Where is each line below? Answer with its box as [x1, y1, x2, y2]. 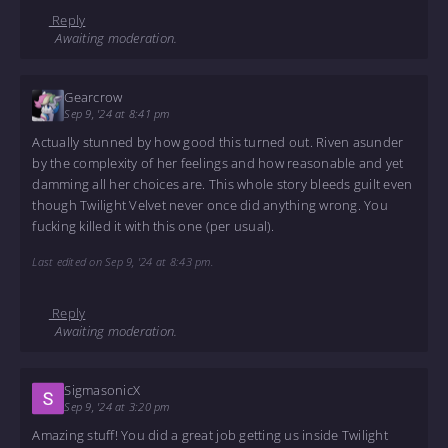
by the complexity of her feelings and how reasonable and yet [32, 154, 404, 173]
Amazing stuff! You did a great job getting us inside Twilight [32, 426, 388, 445]
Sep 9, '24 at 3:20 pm [64, 398, 170, 414]
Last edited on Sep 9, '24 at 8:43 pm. [32, 254, 214, 270]
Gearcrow [64, 87, 123, 106]
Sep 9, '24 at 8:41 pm [64, 105, 170, 121]
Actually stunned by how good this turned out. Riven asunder [32, 133, 404, 152]
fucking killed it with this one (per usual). [32, 217, 275, 236]
